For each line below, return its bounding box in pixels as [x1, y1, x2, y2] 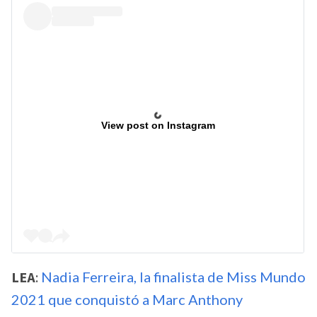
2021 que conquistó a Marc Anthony [11, 291, 243, 309]
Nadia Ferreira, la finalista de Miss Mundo [38, 268, 306, 286]
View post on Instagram [100, 119, 215, 131]
